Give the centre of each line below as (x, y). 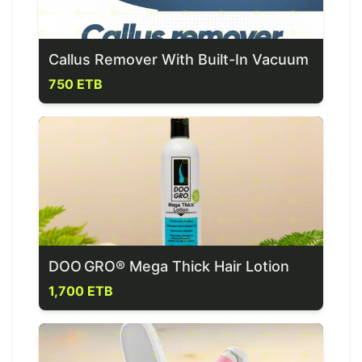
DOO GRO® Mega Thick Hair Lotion (169, 266)
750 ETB (76, 84)
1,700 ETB (81, 291)
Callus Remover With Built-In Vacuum (179, 59)
